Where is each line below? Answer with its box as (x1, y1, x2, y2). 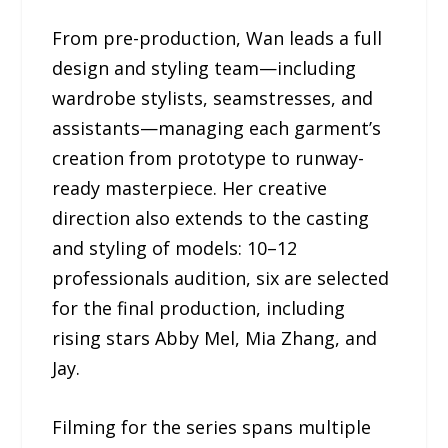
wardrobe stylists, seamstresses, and (52, 86, 374, 111)
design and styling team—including (52, 56, 357, 81)
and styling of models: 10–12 (52, 236, 298, 261)
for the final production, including (52, 296, 346, 321)
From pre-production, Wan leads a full (52, 26, 383, 51)
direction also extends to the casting (52, 206, 370, 231)
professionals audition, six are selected (52, 266, 390, 291)
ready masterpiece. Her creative (52, 176, 328, 201)
